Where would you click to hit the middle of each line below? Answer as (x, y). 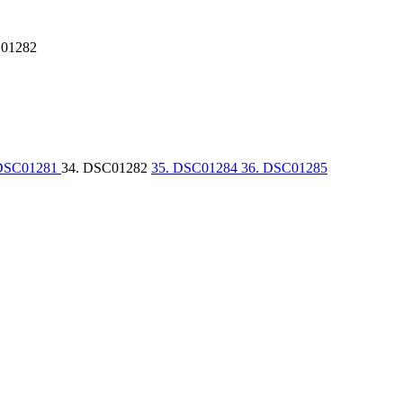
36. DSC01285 (284, 168)
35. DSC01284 (196, 168)
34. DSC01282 (106, 168)
